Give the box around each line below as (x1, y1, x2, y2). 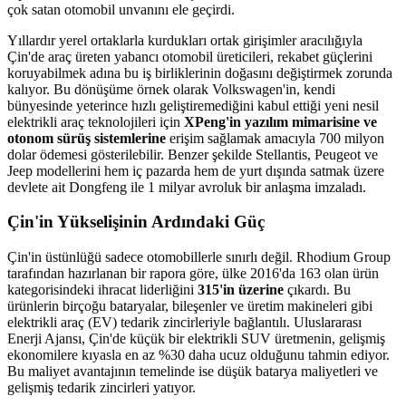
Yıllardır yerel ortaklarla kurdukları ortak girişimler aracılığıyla (7, 32, 362, 48)
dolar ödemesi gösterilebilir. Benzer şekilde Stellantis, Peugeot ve (7, 146, 378, 162)
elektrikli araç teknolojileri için (7, 113, 184, 130)
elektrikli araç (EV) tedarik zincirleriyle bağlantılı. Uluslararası (7, 314, 362, 331)
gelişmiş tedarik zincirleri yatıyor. (7, 380, 196, 396)
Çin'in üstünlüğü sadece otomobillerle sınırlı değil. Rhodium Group (7, 249, 391, 266)
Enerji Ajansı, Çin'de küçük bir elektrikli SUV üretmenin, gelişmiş (7, 331, 385, 347)
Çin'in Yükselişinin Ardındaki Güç (7, 212, 265, 232)
